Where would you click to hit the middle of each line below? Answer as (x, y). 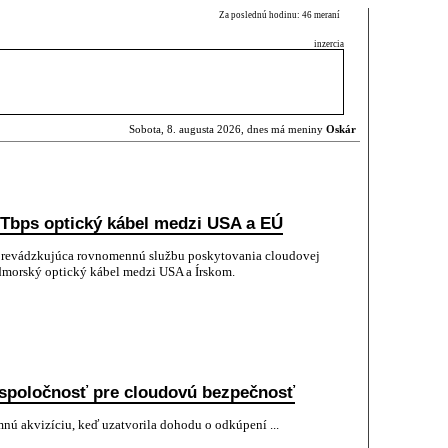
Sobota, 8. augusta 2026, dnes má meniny (227, 129)
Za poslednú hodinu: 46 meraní (281, 15)
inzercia (329, 44)
